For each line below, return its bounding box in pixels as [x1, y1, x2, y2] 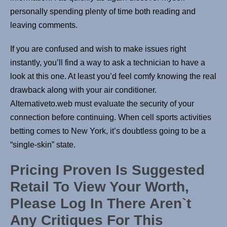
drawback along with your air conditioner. [10, 86, 157, 95]
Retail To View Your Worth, [10, 179, 189, 195]
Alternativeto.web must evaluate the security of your [10, 99, 194, 108]
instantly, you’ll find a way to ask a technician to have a [10, 58, 205, 67]
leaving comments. [10, 21, 78, 30]
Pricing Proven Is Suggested [10, 162, 205, 178]
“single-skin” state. [10, 140, 75, 149]
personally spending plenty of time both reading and [10, 7, 196, 16]
